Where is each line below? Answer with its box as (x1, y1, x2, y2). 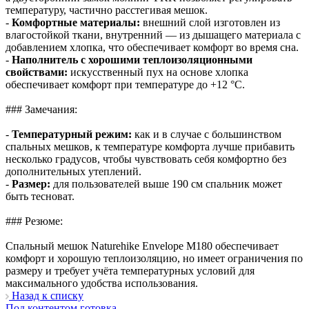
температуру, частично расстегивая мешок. (6, 3, 208, 16)
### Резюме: (6, 215, 63, 227)
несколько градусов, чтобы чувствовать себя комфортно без (6, 152, 286, 165)
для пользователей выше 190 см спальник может (50, 177, 282, 190)
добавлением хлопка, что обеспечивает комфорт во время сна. (6, 41, 299, 53)
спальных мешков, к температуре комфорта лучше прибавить (6, 140, 295, 152)
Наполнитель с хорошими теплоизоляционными (12, 53, 252, 66)
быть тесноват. (6, 190, 74, 202)
